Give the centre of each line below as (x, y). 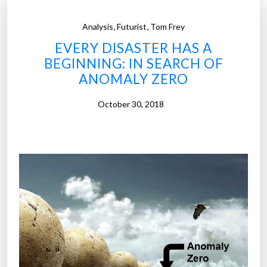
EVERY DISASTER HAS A (133, 48)
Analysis (98, 27)
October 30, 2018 (131, 104)
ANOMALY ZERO (133, 79)
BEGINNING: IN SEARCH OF (133, 64)
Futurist (132, 27)
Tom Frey (167, 27)
